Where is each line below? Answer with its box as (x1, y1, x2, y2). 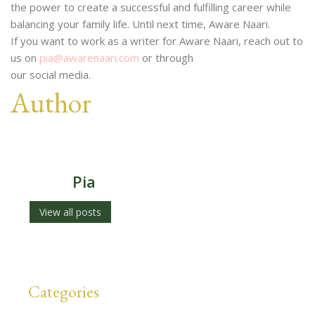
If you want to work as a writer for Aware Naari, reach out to (11, 34, 303, 48)
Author (11, 84, 91, 121)
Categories (28, 281, 99, 302)
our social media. (11, 67, 91, 82)
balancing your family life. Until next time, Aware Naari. (11, 17, 270, 31)
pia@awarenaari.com (39, 51, 139, 65)
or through (139, 51, 193, 65)
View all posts (39, 205, 101, 219)
